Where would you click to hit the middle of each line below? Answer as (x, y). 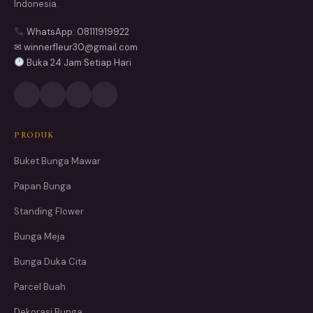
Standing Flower (49, 211)
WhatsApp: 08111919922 (77, 31)
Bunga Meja (39, 236)
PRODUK (34, 134)
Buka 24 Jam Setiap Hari (78, 62)
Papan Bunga (43, 186)
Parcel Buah (40, 286)
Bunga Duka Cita (50, 261)
